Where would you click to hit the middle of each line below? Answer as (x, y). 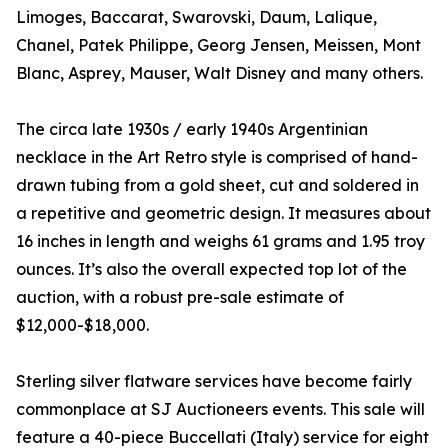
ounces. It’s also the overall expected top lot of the (211, 269)
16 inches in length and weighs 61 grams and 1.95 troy (220, 241)
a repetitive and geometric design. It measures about (223, 213)
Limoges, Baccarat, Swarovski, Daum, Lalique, (196, 17)
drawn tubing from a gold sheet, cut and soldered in (217, 185)
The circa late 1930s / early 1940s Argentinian (192, 129)
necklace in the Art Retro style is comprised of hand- (217, 157)
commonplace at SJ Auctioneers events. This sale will (220, 409)
